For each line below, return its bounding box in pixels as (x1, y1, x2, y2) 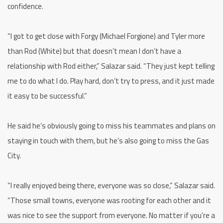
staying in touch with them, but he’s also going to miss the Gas (7, 134, 209, 146)
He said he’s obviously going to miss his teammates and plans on (7, 119, 216, 131)
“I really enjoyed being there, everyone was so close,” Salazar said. (7, 179, 215, 191)
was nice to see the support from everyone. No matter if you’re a (7, 209, 215, 221)
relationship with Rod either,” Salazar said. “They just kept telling (7, 60, 215, 72)
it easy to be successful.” (7, 90, 87, 102)
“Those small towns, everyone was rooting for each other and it (7, 194, 211, 206)
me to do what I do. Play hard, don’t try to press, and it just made (7, 75, 215, 87)
